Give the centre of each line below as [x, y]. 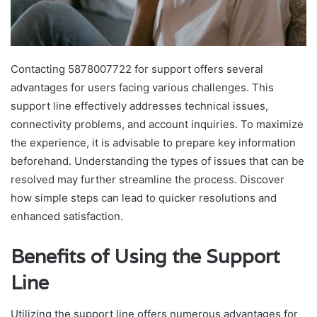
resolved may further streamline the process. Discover [148, 179]
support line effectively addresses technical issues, [139, 105]
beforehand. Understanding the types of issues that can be [157, 161]
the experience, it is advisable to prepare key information [153, 142]
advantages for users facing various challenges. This [142, 87]
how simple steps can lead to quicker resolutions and [144, 197]
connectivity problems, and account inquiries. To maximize [157, 124]
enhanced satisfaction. [67, 216]
